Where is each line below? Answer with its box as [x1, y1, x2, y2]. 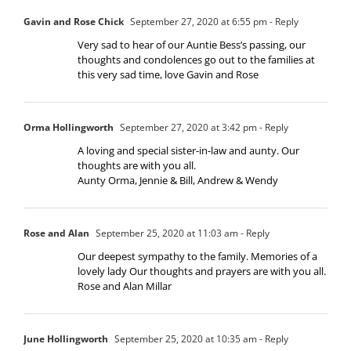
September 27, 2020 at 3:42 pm [118, 120, 257, 134]
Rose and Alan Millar [78, 278, 172, 293]
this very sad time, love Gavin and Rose [78, 67, 259, 81]
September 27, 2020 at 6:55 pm [128, 14, 267, 28]
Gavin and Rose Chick [24, 14, 124, 28]
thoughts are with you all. [78, 157, 196, 172]
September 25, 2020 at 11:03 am [93, 226, 238, 240]
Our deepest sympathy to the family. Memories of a [78, 248, 317, 263]
